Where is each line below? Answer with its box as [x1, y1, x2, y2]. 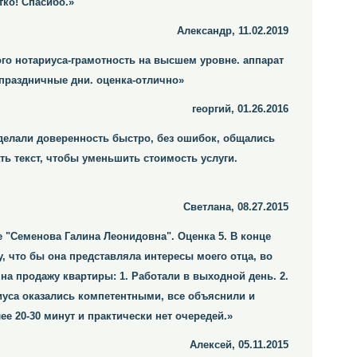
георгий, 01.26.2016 [192, 103, 288, 115]
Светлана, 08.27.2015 [183, 201, 288, 213]
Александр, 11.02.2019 [177, 25, 288, 37]
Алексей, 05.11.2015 [190, 339, 288, 351]
